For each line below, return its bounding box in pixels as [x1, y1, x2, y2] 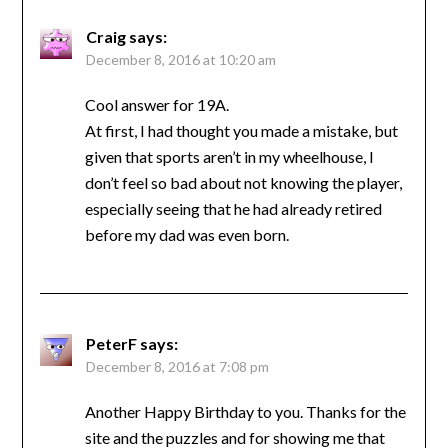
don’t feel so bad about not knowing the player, [84, 173, 402, 193]
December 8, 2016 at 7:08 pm [85, 358, 269, 376]
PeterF [85, 334, 137, 354]
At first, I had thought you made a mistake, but [84, 121, 398, 141]
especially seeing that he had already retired [84, 199, 382, 219]
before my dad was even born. [84, 225, 289, 245]
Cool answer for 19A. [84, 95, 229, 115]
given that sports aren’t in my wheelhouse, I [84, 147, 374, 167]
